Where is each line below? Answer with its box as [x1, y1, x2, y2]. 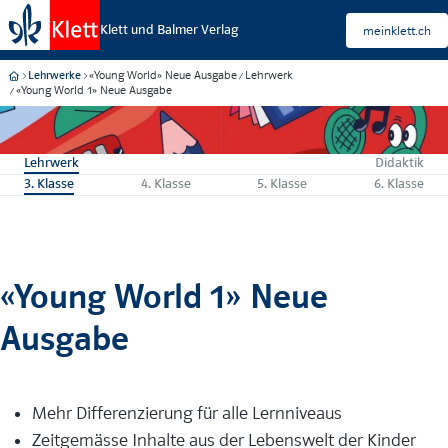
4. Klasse [140, 175, 191, 192]
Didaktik [375, 154, 424, 171]
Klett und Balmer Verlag [100, 21, 238, 38]
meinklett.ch [363, 21, 431, 39]
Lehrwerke [28, 68, 81, 83]
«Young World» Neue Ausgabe [89, 67, 237, 83]
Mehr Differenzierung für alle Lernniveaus [32, 403, 343, 425]
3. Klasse [24, 175, 74, 192]
